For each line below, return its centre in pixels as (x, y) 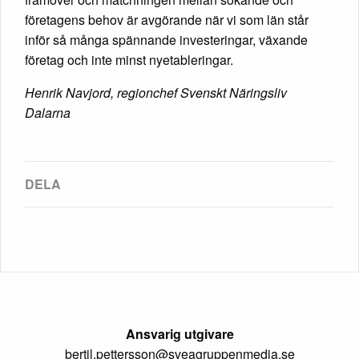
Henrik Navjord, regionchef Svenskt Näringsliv (156, 92)
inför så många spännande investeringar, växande (166, 39)
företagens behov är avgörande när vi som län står (167, 19)
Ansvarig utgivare (179, 333)
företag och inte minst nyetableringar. (129, 59)
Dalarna (48, 112)
